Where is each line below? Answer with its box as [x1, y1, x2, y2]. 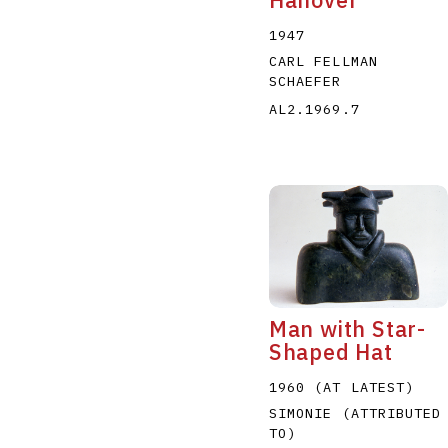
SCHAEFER [268, 71, 342, 90]
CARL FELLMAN [268, 51, 378, 70]
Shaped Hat [268, 338, 393, 367]
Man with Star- [268, 315, 426, 344]
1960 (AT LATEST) [268, 378, 415, 397]
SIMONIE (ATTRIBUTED [268, 404, 442, 423]
